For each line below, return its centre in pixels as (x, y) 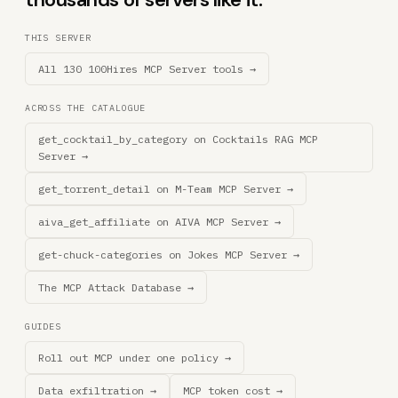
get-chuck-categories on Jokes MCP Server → (169, 255)
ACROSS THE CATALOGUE (85, 108)
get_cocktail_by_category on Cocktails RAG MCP (178, 139)
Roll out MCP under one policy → (135, 358)
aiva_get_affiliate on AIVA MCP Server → (159, 222)
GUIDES (43, 326)
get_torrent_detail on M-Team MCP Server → (166, 189)
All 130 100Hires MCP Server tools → (147, 69)
